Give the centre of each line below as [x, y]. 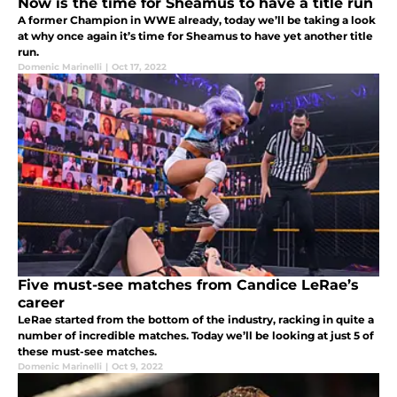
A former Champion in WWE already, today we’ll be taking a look [197, 20]
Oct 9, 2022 [137, 367]
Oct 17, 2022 [139, 67]
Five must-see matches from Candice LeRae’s [188, 285]
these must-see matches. [87, 352]
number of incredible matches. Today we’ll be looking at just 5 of [196, 336]
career [41, 303]
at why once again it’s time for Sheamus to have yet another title [195, 36]
